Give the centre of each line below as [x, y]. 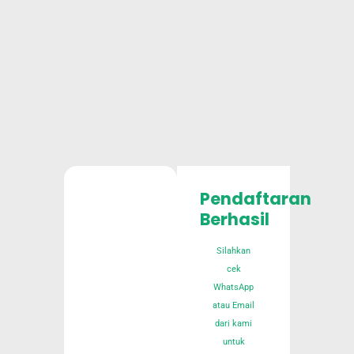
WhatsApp [234, 287]
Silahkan [234, 250]
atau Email [234, 305]
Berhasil [234, 219]
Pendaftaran [255, 198]
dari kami [234, 323]
